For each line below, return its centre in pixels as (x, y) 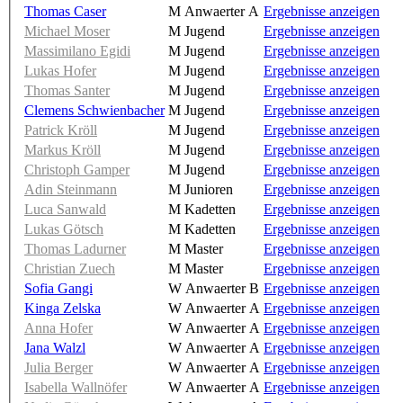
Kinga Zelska (63, 308)
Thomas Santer (67, 90)
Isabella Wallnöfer (76, 387)
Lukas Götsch (64, 228)
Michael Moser (67, 31)
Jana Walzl (55, 347)
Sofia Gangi (58, 288)
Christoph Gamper (77, 169)
